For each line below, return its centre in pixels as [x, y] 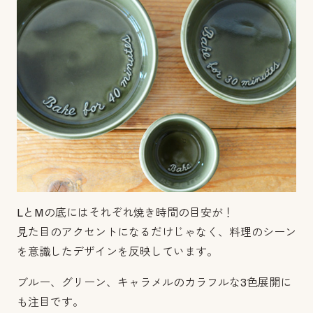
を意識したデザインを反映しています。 [117, 252]
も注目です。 [50, 302]
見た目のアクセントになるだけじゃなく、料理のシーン [156, 232]
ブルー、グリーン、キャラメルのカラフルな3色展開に [154, 282]
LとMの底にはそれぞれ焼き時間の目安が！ [125, 212]
